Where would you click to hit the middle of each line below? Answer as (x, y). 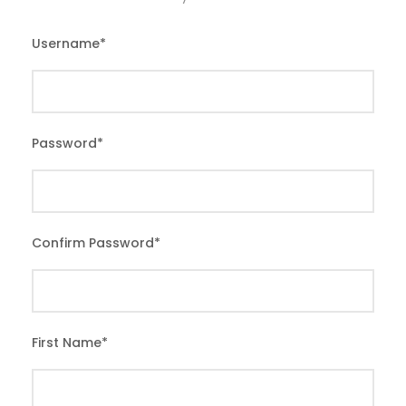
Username (66, 43)
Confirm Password (93, 242)
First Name (67, 342)
